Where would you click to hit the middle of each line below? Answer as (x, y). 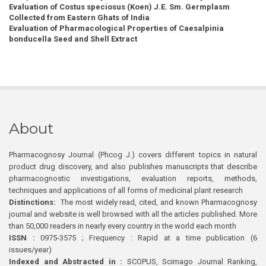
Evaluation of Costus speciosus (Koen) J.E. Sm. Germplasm (119, 7)
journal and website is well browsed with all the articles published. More (133, 214)
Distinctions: (32, 202)
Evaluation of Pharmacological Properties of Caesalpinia (116, 28)
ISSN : (22, 238)
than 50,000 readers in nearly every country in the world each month (123, 226)
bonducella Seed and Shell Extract (73, 39)
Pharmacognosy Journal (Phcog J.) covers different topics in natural (133, 155)
